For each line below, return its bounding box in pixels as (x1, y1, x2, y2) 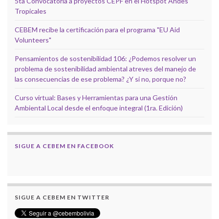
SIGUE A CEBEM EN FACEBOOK (15, 142, 114, 150)
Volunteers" (15, 36, 51, 44)
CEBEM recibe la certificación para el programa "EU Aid (15, 25, 180, 34)
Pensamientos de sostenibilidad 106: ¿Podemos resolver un (15, 54, 196, 63)
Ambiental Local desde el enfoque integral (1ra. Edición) (15, 104, 183, 112)
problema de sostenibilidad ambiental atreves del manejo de (15, 65, 196, 73)
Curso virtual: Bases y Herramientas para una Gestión (15, 93, 177, 102)
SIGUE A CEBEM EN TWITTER (15, 194, 109, 201)
